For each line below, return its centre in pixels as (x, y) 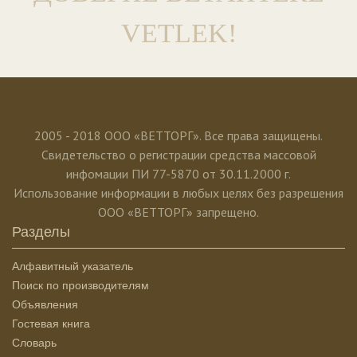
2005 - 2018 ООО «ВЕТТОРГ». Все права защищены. (178, 135)
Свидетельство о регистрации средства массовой (178, 154)
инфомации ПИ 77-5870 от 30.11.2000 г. (178, 173)
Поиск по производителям (80, 285)
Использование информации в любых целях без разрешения (178, 192)
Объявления (45, 304)
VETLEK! (178, 33)
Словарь (34, 342)
